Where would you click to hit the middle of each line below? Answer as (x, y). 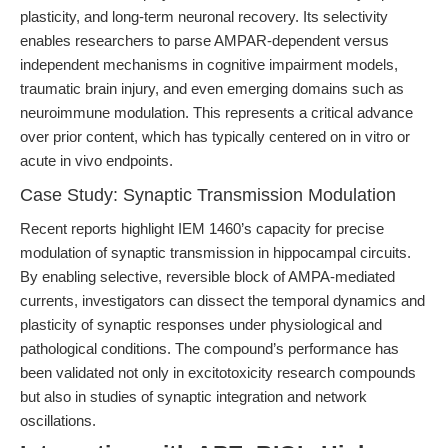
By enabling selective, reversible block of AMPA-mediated (207, 276)
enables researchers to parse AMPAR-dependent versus (204, 40)
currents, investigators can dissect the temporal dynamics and (222, 300)
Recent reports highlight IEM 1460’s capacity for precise (202, 228)
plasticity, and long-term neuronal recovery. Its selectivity (204, 16)
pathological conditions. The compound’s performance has (209, 348)
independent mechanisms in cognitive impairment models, (209, 64)
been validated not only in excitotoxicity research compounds (218, 372)
